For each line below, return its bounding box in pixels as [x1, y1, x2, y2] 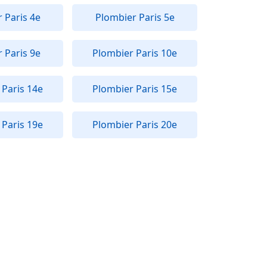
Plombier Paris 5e [95, 11, 175, 24]
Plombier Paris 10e [92, 46, 177, 60]
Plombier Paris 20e [92, 118, 177, 131]
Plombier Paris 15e [92, 82, 177, 95]
